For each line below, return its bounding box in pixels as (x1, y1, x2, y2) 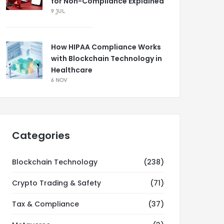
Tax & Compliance (12, 199, 79, 209)
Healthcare (51, 65, 92, 75)
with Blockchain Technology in (51, 53, 162, 63)
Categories (12, 128, 70, 142)
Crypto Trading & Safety (12, 178, 101, 188)
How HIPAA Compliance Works (51, 42, 161, 52)
